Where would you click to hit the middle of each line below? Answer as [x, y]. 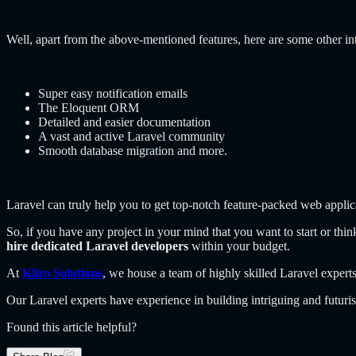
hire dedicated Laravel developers [97, 246]
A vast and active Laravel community [132, 136]
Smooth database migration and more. [133, 150]
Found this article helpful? [72, 327]
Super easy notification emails [113, 93]
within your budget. [241, 246]
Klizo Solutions [62, 273]
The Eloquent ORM [89, 107]
